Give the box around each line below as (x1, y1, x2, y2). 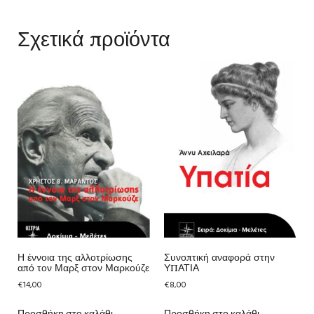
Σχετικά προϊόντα (18, 25, 170, 52)
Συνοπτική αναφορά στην (164, 250, 275, 264)
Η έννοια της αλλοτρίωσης (18, 250, 132, 264)
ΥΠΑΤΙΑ (164, 261, 199, 274)
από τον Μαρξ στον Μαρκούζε (18, 261, 149, 274)
